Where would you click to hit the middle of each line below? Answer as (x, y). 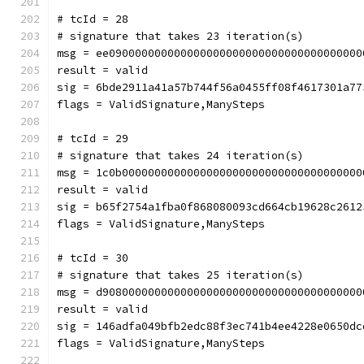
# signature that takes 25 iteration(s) (180, 275)
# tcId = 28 (93, 19)
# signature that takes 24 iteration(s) (180, 156)
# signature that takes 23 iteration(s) (180, 36)
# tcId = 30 (93, 258)
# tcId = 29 (93, 139)
